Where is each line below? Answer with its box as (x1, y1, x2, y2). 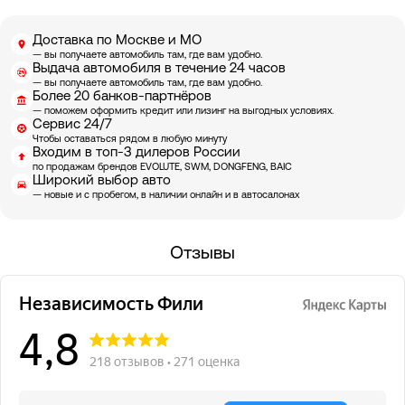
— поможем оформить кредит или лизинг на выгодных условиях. (33, 107, 334, 117)
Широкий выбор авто (33, 174, 171, 188)
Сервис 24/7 (33, 118, 112, 132)
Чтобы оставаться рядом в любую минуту (33, 135, 227, 145)
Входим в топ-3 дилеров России (33, 146, 240, 160)
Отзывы (170, 245, 235, 263)
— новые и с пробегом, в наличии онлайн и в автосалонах (33, 191, 299, 201)
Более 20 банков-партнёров (33, 90, 212, 104)
